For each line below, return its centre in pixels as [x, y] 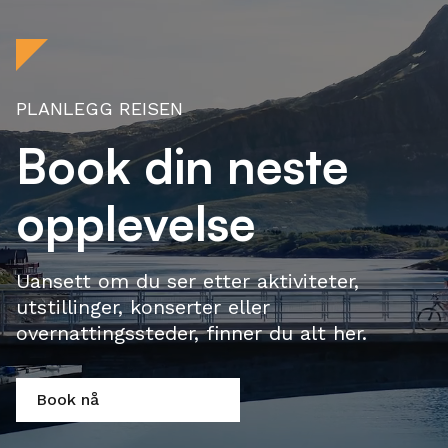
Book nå [67, 400]
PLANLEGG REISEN [99, 109]
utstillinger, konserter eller [143, 307]
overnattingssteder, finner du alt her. [191, 333]
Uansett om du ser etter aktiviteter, [187, 281]
